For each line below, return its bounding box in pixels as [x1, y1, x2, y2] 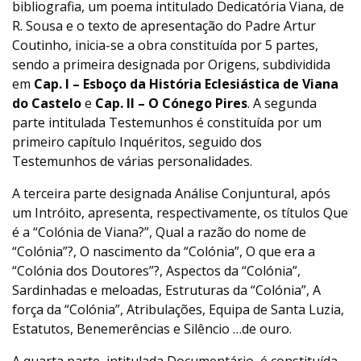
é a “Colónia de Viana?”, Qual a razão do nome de [12, 223, 306, 241]
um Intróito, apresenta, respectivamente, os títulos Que [12, 204, 348, 222]
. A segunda [247, 94, 317, 112]
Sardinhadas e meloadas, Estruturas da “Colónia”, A [12, 281, 321, 299]
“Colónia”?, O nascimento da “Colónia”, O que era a [12, 243, 315, 260]
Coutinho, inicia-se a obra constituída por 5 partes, [12, 36, 318, 54]
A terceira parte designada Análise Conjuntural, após [12, 185, 330, 202]
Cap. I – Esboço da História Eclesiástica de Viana [34, 75, 338, 93]
